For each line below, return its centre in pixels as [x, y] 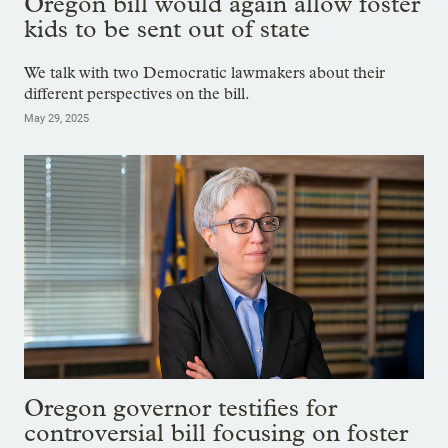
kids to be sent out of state [167, 28]
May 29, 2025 [56, 118]
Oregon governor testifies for [180, 408]
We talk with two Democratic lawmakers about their [204, 72]
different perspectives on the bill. [137, 93]
